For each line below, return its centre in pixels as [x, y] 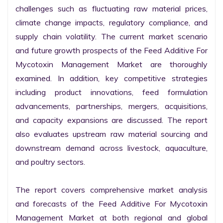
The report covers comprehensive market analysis [111, 190]
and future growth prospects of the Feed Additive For [111, 50]
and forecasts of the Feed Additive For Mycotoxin [111, 204]
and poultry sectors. [50, 162]
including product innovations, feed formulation [111, 92]
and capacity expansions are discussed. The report [111, 120]
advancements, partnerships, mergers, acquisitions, [111, 106]
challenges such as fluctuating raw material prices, [111, 8]
